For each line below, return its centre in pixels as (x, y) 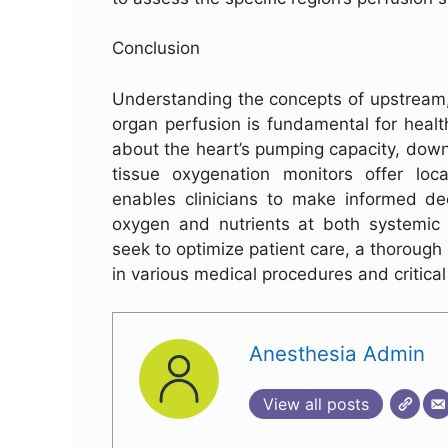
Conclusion (156, 48)
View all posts (315, 403)
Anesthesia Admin (336, 353)
